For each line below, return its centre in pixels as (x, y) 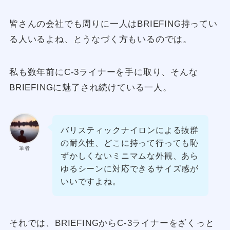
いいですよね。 (91, 181)
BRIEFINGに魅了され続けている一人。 (90, 88)
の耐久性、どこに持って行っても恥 (130, 142)
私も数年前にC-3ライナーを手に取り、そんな (103, 72)
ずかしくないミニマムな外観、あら (130, 155)
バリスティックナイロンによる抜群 (130, 130)
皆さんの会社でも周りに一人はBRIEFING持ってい (113, 24)
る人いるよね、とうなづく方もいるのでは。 (101, 40)
